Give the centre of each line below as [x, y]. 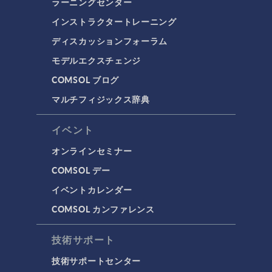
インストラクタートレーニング [114, 21]
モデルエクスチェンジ [96, 60]
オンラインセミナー [92, 151]
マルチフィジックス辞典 [101, 99]
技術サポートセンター [96, 260]
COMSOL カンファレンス [103, 209]
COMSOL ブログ [85, 80]
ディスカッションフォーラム [110, 41]
